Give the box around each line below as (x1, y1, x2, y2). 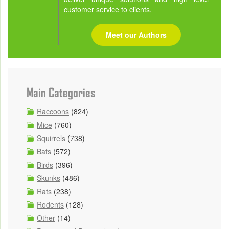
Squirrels (37, 132, 65, 143)
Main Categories (27, 85, 95, 100)
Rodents (37, 199, 64, 210)
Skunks (37, 172, 60, 183)
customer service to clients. (63, 4, 152, 14)
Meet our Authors (105, 29, 167, 40)
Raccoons (37, 106, 69, 117)
